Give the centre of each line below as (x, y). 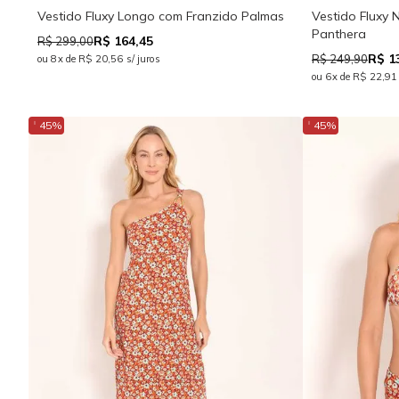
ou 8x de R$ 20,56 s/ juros (99, 59)
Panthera (339, 34)
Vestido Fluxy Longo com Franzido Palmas (161, 16)
